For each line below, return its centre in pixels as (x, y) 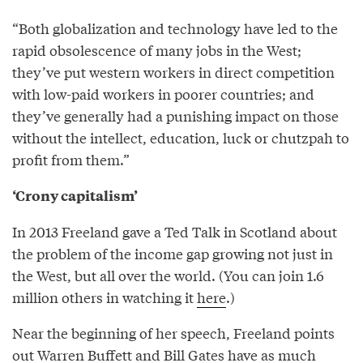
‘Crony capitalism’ (75, 195)
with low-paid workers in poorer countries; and (163, 93)
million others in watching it (105, 297)
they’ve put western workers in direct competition (173, 71)
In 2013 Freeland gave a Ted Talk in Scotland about (175, 231)
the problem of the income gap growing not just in (173, 253)
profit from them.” (71, 159)
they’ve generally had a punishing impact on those (175, 115)
